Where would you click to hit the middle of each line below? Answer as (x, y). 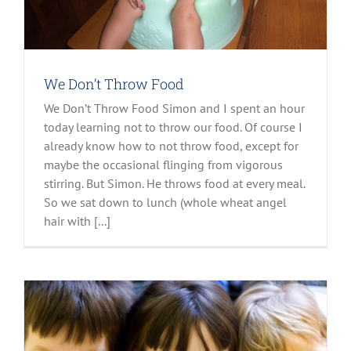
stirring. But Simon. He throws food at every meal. (174, 183)
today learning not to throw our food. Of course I (173, 127)
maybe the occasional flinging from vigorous (163, 164)
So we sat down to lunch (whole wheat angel (165, 202)
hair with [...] (77, 221)
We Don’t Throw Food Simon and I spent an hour (174, 108)
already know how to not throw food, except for (171, 145)
